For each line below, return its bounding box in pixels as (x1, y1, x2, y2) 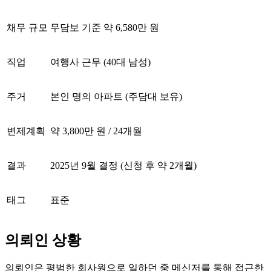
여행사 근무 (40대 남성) (50, 56, 151, 67)
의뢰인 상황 (5, 232, 81, 248)
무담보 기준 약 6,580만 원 (50, 22, 159, 33)
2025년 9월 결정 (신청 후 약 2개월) (50, 160, 197, 171)
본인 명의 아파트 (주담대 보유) (50, 91, 182, 102)
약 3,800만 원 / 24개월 (50, 125, 142, 136)
